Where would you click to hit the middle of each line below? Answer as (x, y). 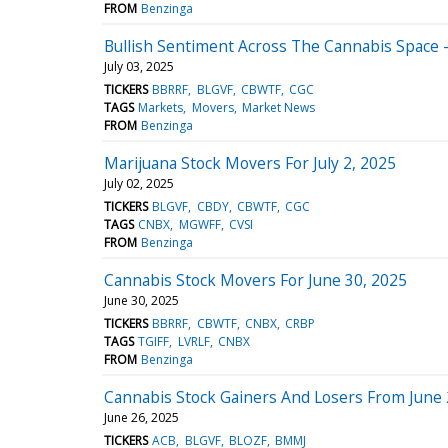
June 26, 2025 (141, 417)
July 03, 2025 (139, 66)
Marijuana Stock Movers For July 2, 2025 (250, 162)
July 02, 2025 (139, 183)
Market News (278, 107)
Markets (161, 107)
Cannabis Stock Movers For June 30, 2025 (255, 279)
